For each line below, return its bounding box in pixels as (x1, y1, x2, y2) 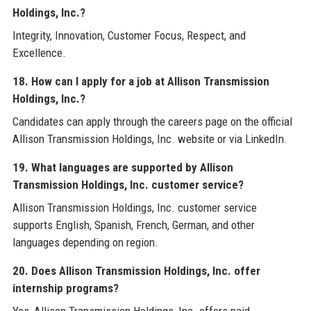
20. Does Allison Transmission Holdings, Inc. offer (12, 264, 260, 278)
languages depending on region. (12, 235, 158, 250)
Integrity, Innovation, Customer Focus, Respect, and (12, 28, 246, 43)
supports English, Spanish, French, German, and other (12, 218, 255, 233)
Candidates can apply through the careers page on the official (12, 115, 292, 129)
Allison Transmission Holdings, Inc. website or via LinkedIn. (12, 132, 287, 146)
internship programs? (12, 281, 119, 296)
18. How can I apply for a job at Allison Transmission (12, 74, 269, 89)
